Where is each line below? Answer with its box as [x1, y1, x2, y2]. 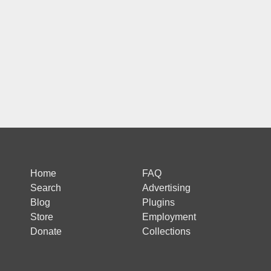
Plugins [142, 197, 175, 207]
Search [30, 182, 61, 193]
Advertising [142, 182, 191, 193]
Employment [142, 211, 196, 222]
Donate [30, 226, 62, 237]
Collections [142, 226, 191, 237]
